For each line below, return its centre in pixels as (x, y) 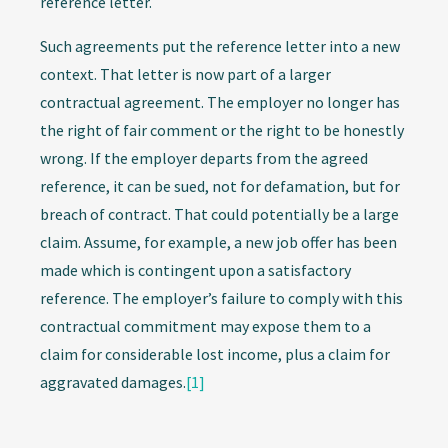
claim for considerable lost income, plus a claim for (215, 354)
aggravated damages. (113, 382)
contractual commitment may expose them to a (205, 326)
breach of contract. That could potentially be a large (219, 214)
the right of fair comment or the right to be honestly (222, 130)
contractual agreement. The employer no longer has (220, 102)
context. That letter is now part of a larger (185, 74)
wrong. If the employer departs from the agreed (204, 158)
